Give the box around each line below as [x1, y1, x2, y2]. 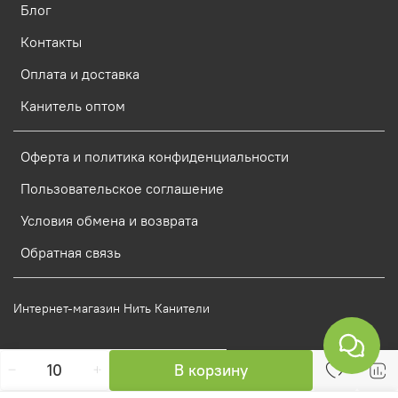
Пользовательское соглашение [20, 179, 224, 197]
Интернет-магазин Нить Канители [13, 299, 210, 316]
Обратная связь [20, 243, 121, 261]
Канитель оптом [20, 96, 125, 115]
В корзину [173, 359, 248, 380]
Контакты [20, 32, 82, 51]
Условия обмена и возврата [20, 211, 198, 229]
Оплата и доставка [20, 64, 139, 83]
